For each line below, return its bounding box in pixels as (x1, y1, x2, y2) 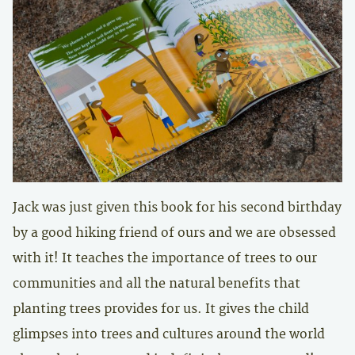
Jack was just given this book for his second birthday (13, 200, 342, 216)
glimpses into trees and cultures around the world (13, 326, 325, 342)
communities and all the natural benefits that (13, 276, 300, 292)
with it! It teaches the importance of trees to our (13, 250, 317, 266)
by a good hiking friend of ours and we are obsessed (13, 225, 336, 241)
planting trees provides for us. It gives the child (13, 301, 309, 317)
